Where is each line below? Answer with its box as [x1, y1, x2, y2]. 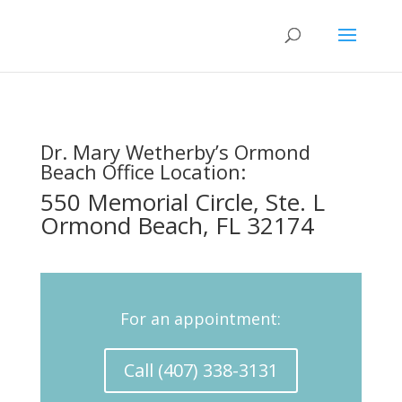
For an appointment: [120, 308, 282, 329]
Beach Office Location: [39, 158, 246, 185]
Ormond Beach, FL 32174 [39, 209, 314, 241]
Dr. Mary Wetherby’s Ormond [39, 138, 310, 165]
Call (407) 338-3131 [123, 358, 278, 382]
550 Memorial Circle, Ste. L [39, 186, 325, 218]
